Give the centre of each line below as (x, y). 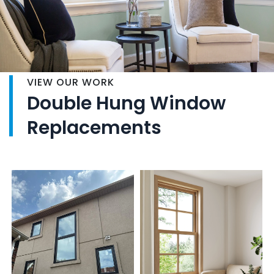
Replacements (94, 128)
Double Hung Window (126, 103)
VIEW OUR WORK (71, 82)
